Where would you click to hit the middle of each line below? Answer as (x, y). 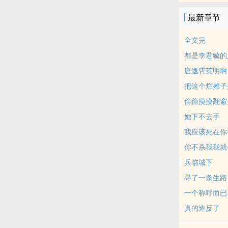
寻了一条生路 (206, 177)
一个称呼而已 (206, 193)
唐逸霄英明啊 (206, 70)
